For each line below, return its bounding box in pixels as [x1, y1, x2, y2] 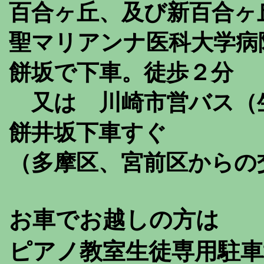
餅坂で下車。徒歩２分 [9, 60, 233, 85]
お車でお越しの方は [9, 207, 219, 233]
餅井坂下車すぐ [9, 120, 167, 145]
